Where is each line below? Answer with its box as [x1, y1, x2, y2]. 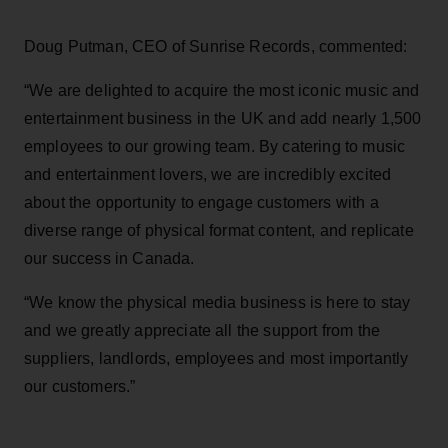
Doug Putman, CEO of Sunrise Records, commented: [24, 37, 408, 55]
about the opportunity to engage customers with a [24, 193, 379, 211]
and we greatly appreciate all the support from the [24, 321, 381, 339]
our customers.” [24, 377, 136, 395]
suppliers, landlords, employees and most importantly [24, 349, 409, 367]
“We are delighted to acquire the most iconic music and [24, 81, 420, 99]
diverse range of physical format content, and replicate [24, 221, 414, 239]
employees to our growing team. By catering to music [24, 137, 406, 155]
